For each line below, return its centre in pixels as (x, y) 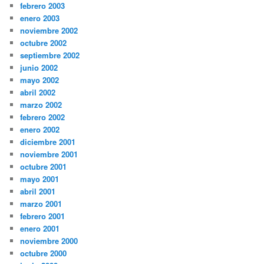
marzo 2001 (41, 204)
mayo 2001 (40, 179)
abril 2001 (38, 192)
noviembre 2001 (49, 154)
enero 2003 (40, 18)
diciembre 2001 (48, 142)
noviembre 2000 (49, 241)
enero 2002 (40, 130)
